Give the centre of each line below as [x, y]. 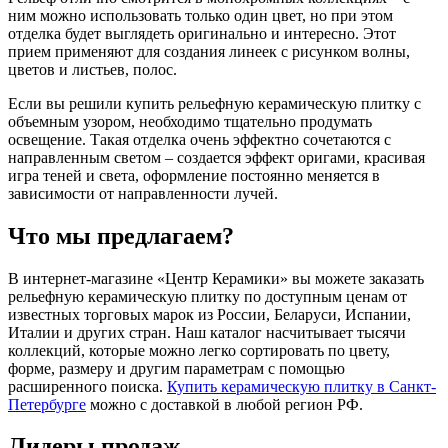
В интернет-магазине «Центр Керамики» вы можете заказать [216, 278]
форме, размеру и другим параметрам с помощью [176, 368]
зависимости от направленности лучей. [143, 193]
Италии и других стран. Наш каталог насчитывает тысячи [207, 332]
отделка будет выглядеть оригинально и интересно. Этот [202, 33]
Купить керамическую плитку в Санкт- [301, 386]
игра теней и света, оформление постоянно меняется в [194, 175]
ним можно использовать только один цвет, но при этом [200, 15]
